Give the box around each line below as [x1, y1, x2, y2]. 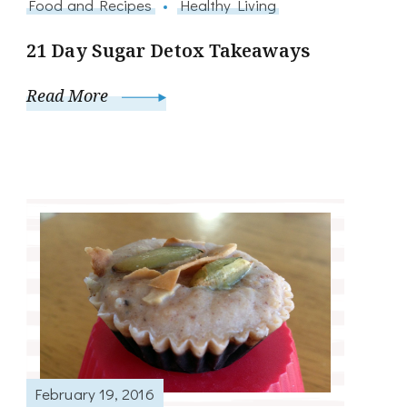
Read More [26, 84, 113, 107]
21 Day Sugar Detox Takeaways [26, 38, 310, 64]
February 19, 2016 [35, 383, 154, 404]
